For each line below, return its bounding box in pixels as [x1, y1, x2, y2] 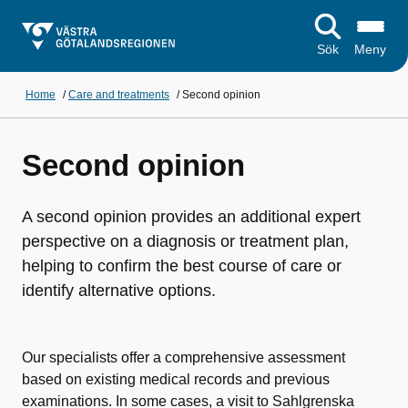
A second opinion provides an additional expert [22, 208, 361, 226]
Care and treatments [68, 88, 169, 101]
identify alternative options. [22, 281, 220, 300]
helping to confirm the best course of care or [22, 257, 342, 275]
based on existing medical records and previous [22, 372, 330, 387]
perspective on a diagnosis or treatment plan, [22, 232, 349, 250]
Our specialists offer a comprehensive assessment [22, 350, 345, 365]
